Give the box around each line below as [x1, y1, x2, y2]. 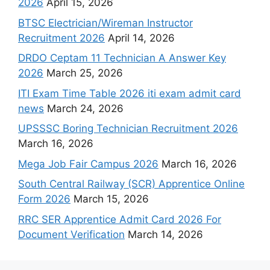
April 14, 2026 [108, 31, 175, 44]
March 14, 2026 [128, 228, 203, 240]
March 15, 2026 [74, 193, 149, 206]
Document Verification [18, 228, 125, 240]
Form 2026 [18, 193, 71, 206]
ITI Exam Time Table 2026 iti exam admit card [18, 87, 241, 99]
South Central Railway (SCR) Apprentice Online [18, 178, 245, 190]
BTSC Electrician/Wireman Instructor [18, 16, 193, 29]
